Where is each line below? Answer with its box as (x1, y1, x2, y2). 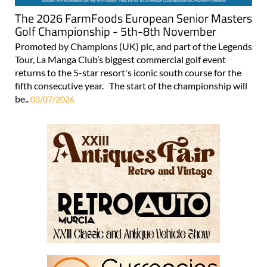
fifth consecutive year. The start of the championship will (15, 79, 247, 91)
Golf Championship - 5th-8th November (15, 21, 216, 41)
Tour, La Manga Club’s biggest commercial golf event (15, 53, 226, 65)
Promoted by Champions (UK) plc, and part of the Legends (15, 40, 252, 52)
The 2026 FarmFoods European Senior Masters (15, 8, 252, 27)
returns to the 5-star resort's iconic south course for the (15, 66, 241, 78)
